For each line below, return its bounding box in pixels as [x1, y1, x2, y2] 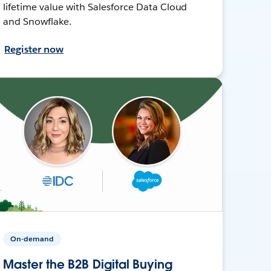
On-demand [10, 233, 54, 244]
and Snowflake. [3, 15, 71, 28]
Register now [4, 42, 64, 56]
